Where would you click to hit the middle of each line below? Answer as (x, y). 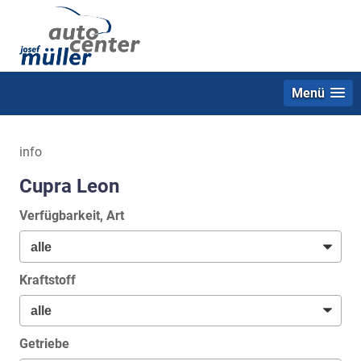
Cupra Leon (69, 186)
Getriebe (44, 344)
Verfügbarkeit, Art (72, 215)
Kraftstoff (48, 280)
